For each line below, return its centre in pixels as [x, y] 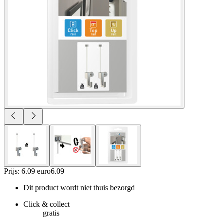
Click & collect [46, 204]
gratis [51, 213]
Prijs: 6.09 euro [27, 171]
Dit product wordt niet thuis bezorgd [79, 187]
